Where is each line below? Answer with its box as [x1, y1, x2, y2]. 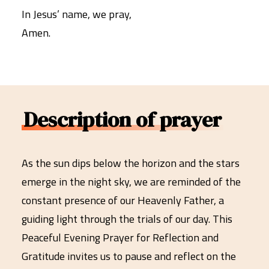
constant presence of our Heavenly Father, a [22, 192, 224, 208]
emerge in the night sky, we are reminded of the [22, 174, 241, 190]
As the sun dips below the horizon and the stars [22, 155, 240, 171]
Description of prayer [23, 105, 222, 134]
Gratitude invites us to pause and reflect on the [22, 248, 236, 264]
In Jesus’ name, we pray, [22, 6, 131, 22]
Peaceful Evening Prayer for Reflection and [22, 229, 219, 246]
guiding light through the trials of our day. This [22, 211, 232, 227]
